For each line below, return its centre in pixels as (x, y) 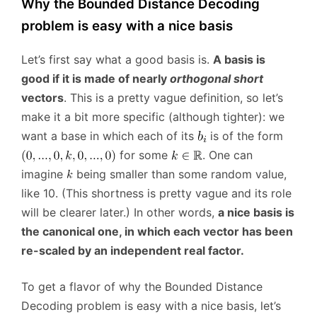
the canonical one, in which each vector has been (157, 231)
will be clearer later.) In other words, (120, 212)
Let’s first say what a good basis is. (117, 59)
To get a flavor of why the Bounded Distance (142, 286)
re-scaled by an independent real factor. (133, 250)
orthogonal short (217, 78)
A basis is (239, 59)
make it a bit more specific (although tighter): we (153, 116)
